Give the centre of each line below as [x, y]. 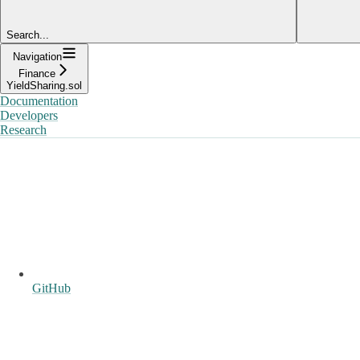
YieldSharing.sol [44, 85]
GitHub [51, 288]
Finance [37, 73]
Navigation [37, 56]
